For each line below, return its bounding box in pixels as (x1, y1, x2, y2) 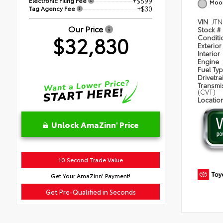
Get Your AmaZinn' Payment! (51, 171, 130, 180)
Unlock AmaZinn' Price (51, 118, 139, 130)
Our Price (68, 22, 105, 34)
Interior (198, 49, 222, 58)
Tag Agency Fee (29, 3, 77, 12)
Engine (198, 57, 221, 66)
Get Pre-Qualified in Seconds (45, 187, 136, 196)
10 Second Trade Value (58, 155, 123, 164)
